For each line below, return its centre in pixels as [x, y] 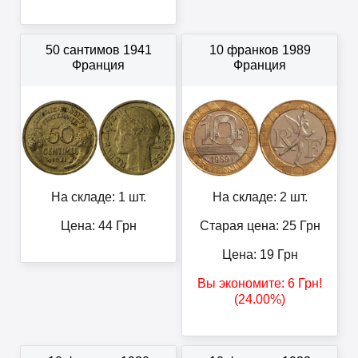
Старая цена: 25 [248, 226]
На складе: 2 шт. [260, 197]
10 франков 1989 [260, 50]
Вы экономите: [243, 284]
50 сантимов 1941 [98, 50]
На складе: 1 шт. [98, 197]
